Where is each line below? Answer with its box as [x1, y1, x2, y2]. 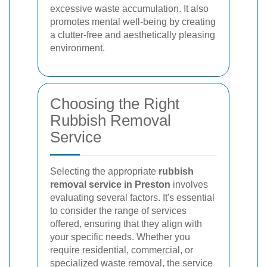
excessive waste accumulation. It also [50, 4, 209, 14]
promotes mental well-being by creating [50, 17, 216, 27]
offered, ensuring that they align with [50, 219, 202, 229]
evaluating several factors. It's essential [50, 193, 215, 203]
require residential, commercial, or [50, 245, 193, 255]
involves [170, 179, 208, 190]
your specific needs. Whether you [50, 232, 190, 242]
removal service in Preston [50, 179, 170, 190]
